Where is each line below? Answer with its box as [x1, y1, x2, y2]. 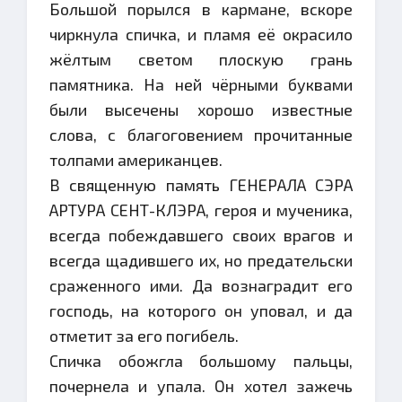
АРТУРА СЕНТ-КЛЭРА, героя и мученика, [49, 200, 353, 220]
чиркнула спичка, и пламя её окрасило [49, 24, 353, 44]
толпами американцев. [49, 150, 223, 170]
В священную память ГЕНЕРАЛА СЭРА [49, 175, 353, 195]
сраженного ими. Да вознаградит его [49, 275, 353, 295]
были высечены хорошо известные [49, 100, 353, 119]
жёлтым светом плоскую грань [49, 49, 353, 69]
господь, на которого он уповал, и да [49, 301, 353, 320]
